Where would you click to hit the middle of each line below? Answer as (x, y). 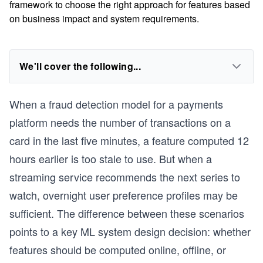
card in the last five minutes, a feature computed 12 (129, 140)
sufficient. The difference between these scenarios (127, 213)
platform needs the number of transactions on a (120, 122)
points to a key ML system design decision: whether (130, 231)
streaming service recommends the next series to (125, 177)
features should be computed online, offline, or (118, 249)
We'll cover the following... (80, 66)
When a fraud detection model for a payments (116, 104)
